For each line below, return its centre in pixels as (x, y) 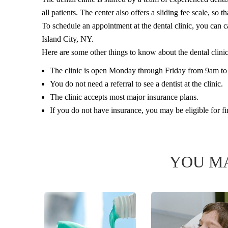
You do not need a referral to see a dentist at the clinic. (136, 84)
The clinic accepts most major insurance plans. (124, 97)
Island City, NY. (68, 39)
